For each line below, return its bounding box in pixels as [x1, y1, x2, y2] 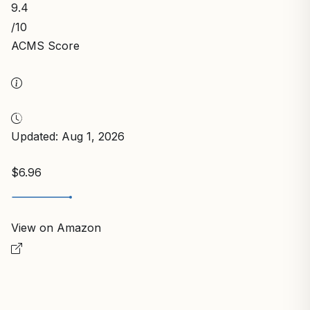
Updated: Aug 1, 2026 [11, 129, 125, 143]
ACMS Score [11, 38, 80, 53]
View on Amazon [11, 220, 101, 235]
